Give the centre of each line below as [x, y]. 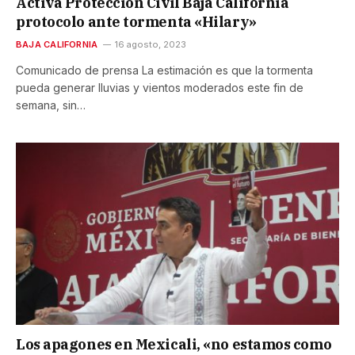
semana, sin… [51, 105]
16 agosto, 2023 [151, 45]
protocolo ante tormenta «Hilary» [136, 22]
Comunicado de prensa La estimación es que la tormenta [164, 71]
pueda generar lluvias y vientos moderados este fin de [160, 88]
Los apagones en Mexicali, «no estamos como [174, 344]
